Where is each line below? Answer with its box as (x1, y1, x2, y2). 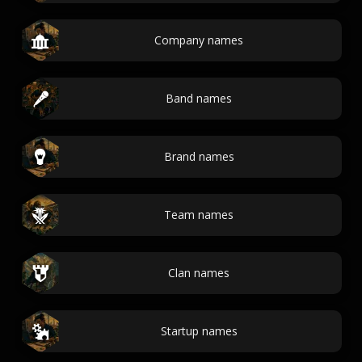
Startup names (160, 323, 238, 339)
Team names (164, 207, 234, 222)
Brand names (163, 149, 234, 164)
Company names (154, 32, 243, 48)
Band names (166, 90, 232, 106)
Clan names (168, 265, 229, 280)
